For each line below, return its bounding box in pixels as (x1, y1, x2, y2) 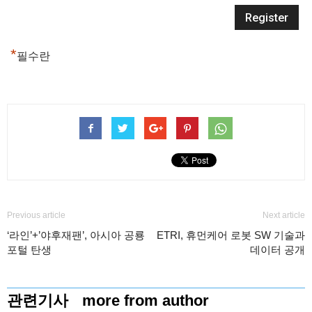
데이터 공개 (250, 244, 305, 256)
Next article (263, 210, 305, 220)
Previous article (7, 210, 65, 220)
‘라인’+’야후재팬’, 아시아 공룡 (7, 229, 145, 241)
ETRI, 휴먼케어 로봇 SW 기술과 (157, 229, 305, 241)
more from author (82, 292, 209, 309)
